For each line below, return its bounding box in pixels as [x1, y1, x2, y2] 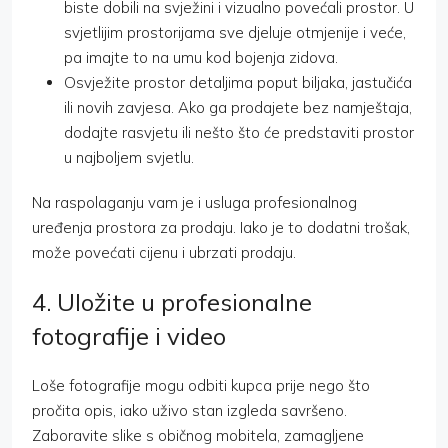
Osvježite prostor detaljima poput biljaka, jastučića [64, 73, 412, 93]
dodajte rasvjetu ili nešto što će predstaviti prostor [64, 123, 414, 143]
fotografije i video [32, 321, 226, 352]
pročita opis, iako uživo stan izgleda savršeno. [32, 401, 347, 421]
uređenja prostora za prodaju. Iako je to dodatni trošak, [32, 218, 410, 238]
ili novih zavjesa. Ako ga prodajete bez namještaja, [64, 98, 412, 118]
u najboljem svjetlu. [64, 148, 194, 168]
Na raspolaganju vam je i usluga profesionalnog [32, 193, 357, 213]
